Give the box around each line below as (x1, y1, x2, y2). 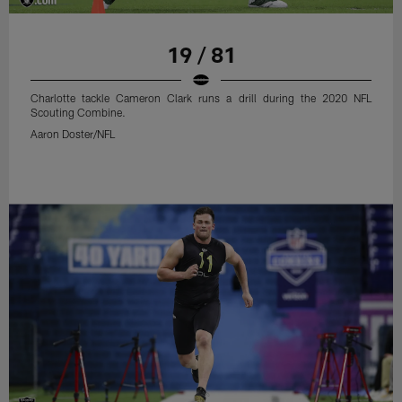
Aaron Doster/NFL (31, 127, 116, 141)
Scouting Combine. (31, 106, 127, 119)
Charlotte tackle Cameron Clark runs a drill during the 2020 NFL (31, 92, 371, 105)
